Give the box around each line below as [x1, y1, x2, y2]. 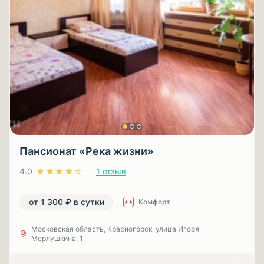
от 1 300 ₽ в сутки [29, 197, 104, 207]
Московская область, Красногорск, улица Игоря [31, 225, 199, 233]
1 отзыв [96, 166, 126, 176]
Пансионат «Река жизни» [19, 145, 154, 157]
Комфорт [138, 197, 170, 206]
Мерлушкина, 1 [31, 234, 83, 243]
